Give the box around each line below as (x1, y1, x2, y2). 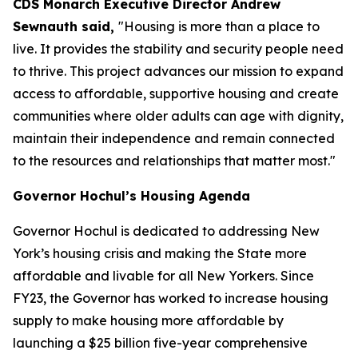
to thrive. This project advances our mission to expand (13, 63, 344, 79)
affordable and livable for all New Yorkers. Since (13, 268, 314, 284)
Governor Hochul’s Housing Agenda (13, 188, 250, 204)
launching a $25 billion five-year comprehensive (13, 335, 308, 351)
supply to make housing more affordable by (13, 312, 284, 328)
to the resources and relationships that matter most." (13, 153, 336, 169)
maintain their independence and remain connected (13, 130, 335, 146)
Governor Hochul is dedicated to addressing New (13, 223, 320, 239)
